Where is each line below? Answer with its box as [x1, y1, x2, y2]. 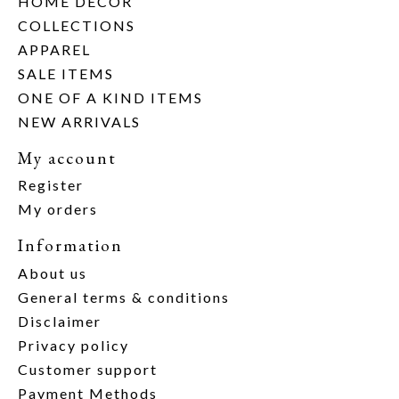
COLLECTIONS [18, 16, 135, 34]
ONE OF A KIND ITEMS [18, 88, 203, 106]
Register [18, 176, 84, 194]
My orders [18, 200, 98, 218]
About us [18, 265, 87, 281]
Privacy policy [18, 337, 129, 354]
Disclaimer [18, 313, 102, 330]
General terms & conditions [18, 289, 230, 305]
